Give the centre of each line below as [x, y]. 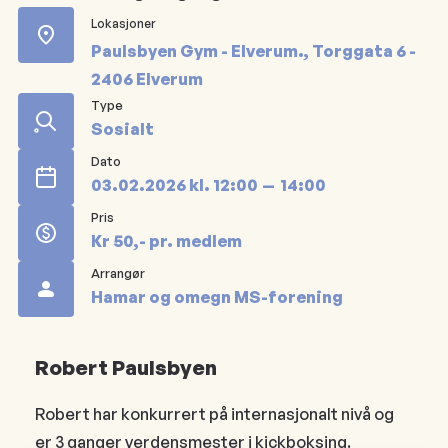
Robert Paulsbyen [126, 366]
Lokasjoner [124, 23]
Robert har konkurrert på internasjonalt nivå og [215, 414]
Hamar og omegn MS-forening [217, 296]
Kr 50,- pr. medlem [167, 240]
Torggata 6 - [364, 50]
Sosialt [123, 128]
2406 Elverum [147, 78]
